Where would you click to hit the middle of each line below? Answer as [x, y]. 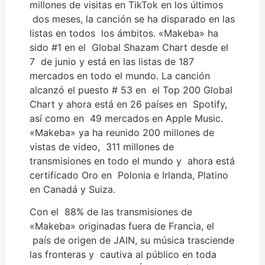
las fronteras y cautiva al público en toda [123, 254]
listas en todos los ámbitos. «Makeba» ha [124, 33]
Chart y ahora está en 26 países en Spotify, [128, 104]
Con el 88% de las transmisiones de [111, 211]
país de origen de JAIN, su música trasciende [132, 240]
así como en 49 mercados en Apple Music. [126, 118]
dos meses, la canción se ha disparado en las [132, 19]
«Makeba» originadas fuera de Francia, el [122, 226]
